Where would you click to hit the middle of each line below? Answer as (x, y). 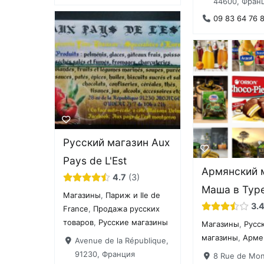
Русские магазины (133, 222)
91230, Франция (105, 254)
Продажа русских (127, 209)
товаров (79, 222)
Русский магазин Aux (117, 143)
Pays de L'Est (95, 161)
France (76, 209)
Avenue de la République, (121, 241)
